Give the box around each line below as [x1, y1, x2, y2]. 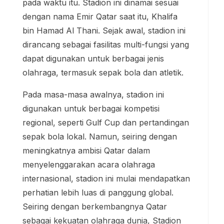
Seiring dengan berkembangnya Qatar [22, 201, 167, 211]
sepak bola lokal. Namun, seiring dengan [22, 131, 177, 141]
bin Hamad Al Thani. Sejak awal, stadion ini [22, 25, 185, 35]
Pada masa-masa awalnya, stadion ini [22, 89, 164, 99]
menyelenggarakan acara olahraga [22, 159, 155, 169]
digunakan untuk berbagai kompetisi [22, 103, 159, 113]
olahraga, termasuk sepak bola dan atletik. [22, 67, 183, 77]
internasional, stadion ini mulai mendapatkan [22, 173, 190, 183]
